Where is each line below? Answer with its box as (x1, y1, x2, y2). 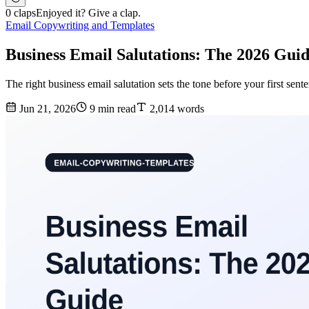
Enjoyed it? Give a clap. (36, 7, 141, 19)
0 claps (6, 7, 36, 19)
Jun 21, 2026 (17, 103, 76, 115)
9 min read (87, 103, 136, 115)
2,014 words (147, 103, 204, 115)
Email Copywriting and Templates (6, 19, 154, 32)
